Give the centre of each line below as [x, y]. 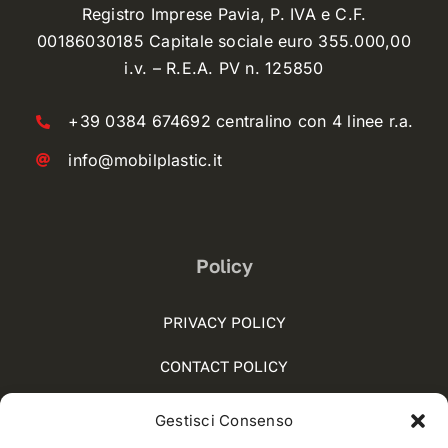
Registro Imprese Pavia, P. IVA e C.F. [224, 14]
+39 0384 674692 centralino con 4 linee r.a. [241, 121]
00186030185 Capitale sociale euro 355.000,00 [224, 41]
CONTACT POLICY [224, 366]
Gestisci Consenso [224, 420]
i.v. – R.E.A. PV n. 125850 [224, 68]
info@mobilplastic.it [145, 159]
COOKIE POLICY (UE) [224, 410]
